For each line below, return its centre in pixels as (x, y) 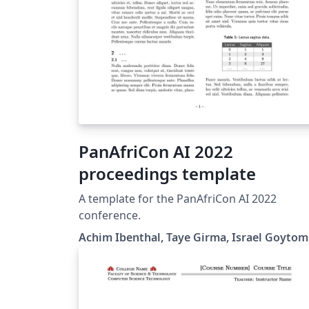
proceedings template (167, 173)
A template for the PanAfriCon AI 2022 (128, 198)
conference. (110, 215)
